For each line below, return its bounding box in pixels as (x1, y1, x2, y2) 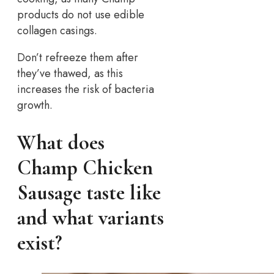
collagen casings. (17, 22, 97, 39)
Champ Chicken (17, 155, 153, 180)
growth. (17, 97, 53, 113)
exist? (17, 230, 62, 256)
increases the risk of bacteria (17, 81, 154, 97)
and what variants (17, 205, 164, 231)
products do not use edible (17, 6, 144, 23)
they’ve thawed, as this (17, 65, 123, 81)
